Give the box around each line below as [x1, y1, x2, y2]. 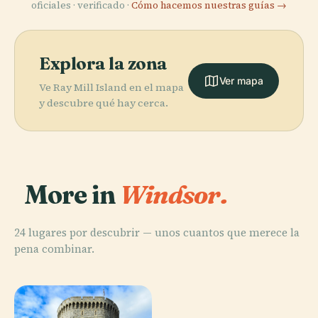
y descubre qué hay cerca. [39, 96, 168, 111]
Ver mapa [219, 75, 263, 87]
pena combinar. [14, 241, 94, 257]
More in [24, 179, 120, 211]
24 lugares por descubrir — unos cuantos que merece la [14, 225, 300, 241]
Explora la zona [39, 53, 168, 75]
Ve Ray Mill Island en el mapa [39, 80, 184, 95]
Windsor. [119, 179, 227, 211]
